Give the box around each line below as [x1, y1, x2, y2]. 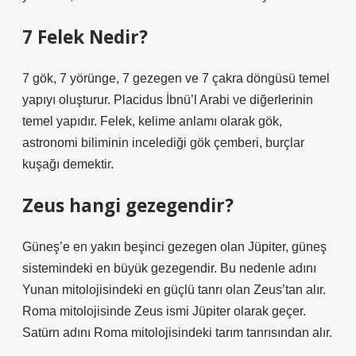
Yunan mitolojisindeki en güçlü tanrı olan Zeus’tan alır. [22, 283, 326, 296]
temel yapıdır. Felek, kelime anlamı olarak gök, [22, 114, 282, 128]
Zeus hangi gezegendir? [22, 193, 234, 218]
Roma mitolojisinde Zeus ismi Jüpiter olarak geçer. [22, 304, 306, 318]
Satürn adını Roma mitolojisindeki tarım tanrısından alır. [22, 326, 332, 339]
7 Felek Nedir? [22, 25, 148, 49]
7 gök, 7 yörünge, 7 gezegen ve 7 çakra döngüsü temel [22, 72, 330, 85]
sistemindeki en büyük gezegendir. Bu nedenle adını [22, 261, 316, 275]
